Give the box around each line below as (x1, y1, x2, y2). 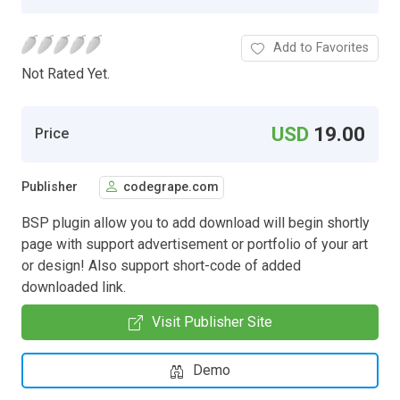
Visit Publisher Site (151, 312, 272, 330)
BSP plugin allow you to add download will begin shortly (21, 213, 370, 231)
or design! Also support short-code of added (21, 256, 301, 274)
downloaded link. (21, 278, 126, 296)
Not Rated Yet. (21, 64, 110, 82)
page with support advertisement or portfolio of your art (21, 235, 368, 253)
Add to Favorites (273, 39, 369, 55)
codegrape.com (123, 179, 219, 196)
